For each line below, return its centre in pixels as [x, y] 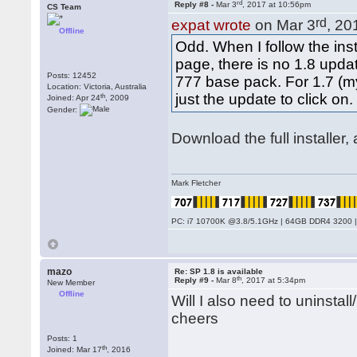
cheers [195, 318]
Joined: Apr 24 [74, 98]
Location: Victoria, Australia [97, 86]
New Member [71, 282]
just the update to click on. [265, 99]
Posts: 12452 [72, 75]
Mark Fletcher [196, 183]
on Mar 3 [284, 25]
